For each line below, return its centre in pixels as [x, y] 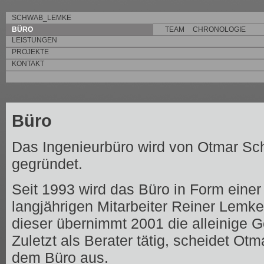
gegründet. [47, 164]
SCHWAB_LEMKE [42, 18]
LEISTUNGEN [34, 40]
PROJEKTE [30, 52]
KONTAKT [28, 64]
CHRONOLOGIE [219, 29]
